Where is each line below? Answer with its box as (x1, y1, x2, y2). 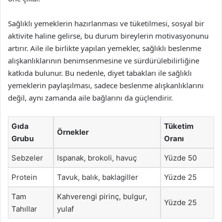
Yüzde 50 (164, 153, 197, 163)
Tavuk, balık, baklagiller (57, 172, 138, 182)
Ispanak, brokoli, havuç (57, 153, 137, 163)
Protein (11, 172, 37, 182)
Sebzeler (11, 153, 43, 163)
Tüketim (164, 121, 194, 131)
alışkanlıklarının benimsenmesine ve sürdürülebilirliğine (8, 55, 199, 65)
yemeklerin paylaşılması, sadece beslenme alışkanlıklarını (8, 80, 204, 90)
